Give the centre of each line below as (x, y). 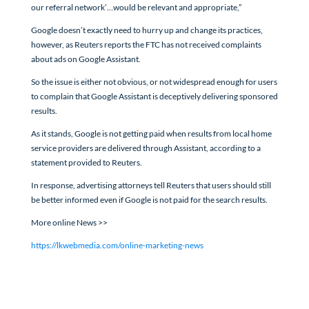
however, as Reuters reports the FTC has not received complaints (146, 44)
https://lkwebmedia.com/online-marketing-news (117, 245)
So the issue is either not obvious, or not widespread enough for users (154, 81)
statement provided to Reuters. (86, 162)
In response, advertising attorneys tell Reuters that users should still (151, 185)
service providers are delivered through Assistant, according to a (146, 148)
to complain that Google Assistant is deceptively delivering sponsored (154, 96)
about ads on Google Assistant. (86, 59)
